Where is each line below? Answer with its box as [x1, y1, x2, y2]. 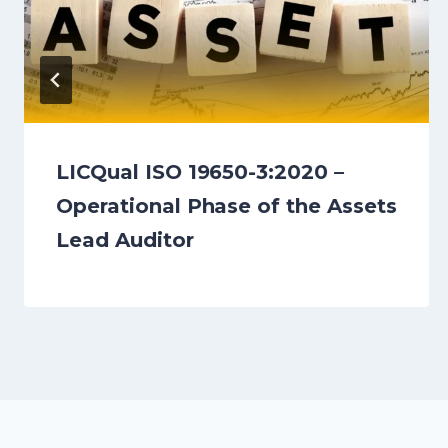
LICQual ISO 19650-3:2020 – [56, 160, 345, 185]
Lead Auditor [56, 228, 194, 253]
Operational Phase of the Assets [56, 194, 397, 219]
